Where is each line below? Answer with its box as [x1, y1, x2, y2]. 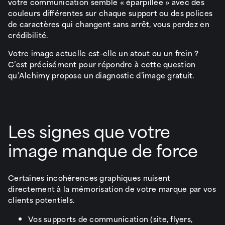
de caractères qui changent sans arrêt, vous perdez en [8, 18, 209, 30]
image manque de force [8, 136, 198, 163]
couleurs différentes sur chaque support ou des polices [8, 7, 213, 19]
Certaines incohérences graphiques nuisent [8, 172, 171, 184]
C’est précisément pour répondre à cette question [8, 58, 196, 70]
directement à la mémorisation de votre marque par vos [8, 183, 216, 195]
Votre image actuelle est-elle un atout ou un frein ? [8, 47, 199, 59]
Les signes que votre [8, 117, 170, 144]
